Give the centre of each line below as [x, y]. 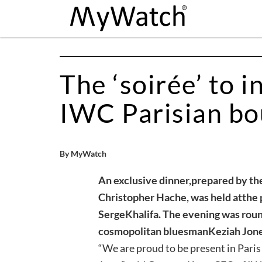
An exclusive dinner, [145, 180]
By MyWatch [83, 153]
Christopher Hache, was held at [170, 197]
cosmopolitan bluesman [153, 231]
